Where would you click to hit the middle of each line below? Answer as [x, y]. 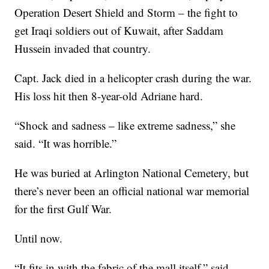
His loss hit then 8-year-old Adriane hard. [109, 96]
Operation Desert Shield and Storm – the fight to [126, 13]
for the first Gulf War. [63, 209]
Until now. [39, 238]
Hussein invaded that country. [83, 49]
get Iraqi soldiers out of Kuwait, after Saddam [119, 31]
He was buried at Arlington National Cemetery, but [132, 173]
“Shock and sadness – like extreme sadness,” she [125, 125]
